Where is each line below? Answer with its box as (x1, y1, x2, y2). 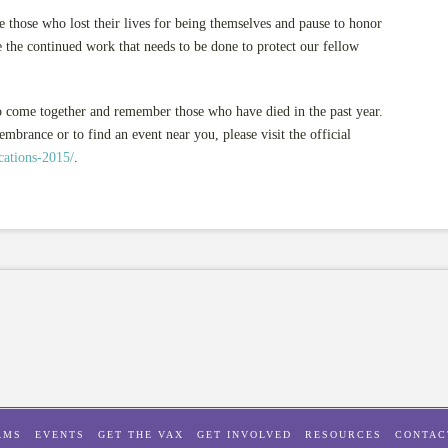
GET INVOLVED (197, 429, 292, 441)
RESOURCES (305, 429, 382, 441)
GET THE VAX (98, 429, 184, 441)
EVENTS (35, 429, 85, 441)
